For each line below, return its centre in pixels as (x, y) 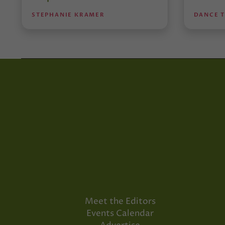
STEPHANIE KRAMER (68, 15)
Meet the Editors (120, 202)
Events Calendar (120, 214)
